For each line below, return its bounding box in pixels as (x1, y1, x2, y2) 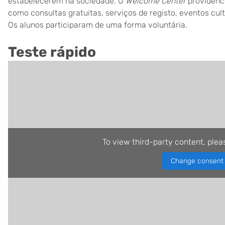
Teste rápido (8, 44, 96, 60)
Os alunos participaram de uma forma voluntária (8, 20, 185, 30)
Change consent (170, 156, 223, 165)
